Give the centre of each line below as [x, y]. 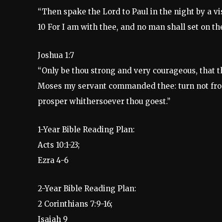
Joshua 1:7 [56, 55]
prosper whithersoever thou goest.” [104, 102]
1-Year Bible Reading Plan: [86, 130]
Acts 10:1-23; [59, 145]
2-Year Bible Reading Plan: [87, 189]
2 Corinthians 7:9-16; [75, 204]
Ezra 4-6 [53, 161]
